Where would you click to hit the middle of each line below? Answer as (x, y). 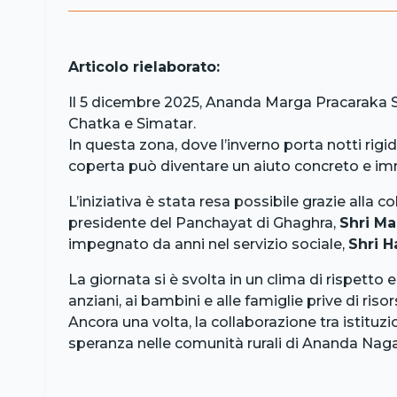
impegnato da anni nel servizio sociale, (208, 244)
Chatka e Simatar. (132, 123)
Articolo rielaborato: (144, 66)
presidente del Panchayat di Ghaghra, (204, 222)
